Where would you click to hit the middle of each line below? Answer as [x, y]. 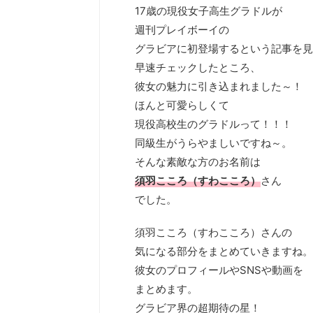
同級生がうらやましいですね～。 [213, 143]
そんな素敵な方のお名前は [198, 162]
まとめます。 [166, 289]
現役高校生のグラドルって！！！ [213, 124]
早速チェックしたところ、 [198, 67]
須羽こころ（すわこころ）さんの [213, 232]
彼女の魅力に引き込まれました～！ [219, 86]
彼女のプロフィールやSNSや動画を [219, 270]
